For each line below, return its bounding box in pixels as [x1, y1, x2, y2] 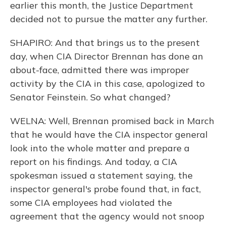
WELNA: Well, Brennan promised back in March [10, 115, 214, 127]
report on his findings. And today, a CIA [10, 156, 177, 167]
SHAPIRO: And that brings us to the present [10, 37, 200, 48]
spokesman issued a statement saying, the [10, 169, 193, 181]
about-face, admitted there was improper [10, 64, 189, 76]
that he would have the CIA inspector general [10, 129, 208, 140]
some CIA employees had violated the [10, 197, 172, 208]
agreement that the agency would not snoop [10, 210, 204, 222]
